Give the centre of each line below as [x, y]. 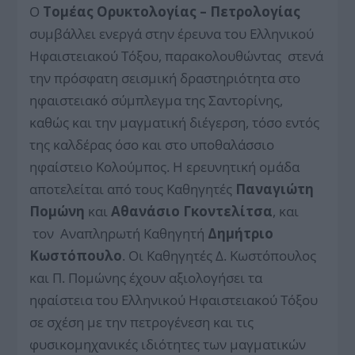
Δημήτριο [241, 233]
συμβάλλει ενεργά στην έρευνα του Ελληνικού [172, 33]
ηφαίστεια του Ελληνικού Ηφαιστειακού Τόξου [174, 300]
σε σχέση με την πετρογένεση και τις [142, 322]
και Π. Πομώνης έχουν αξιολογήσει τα [146, 277]
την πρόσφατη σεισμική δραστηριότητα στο [165, 78]
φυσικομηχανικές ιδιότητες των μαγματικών [168, 344]
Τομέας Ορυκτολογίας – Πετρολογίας [172, 11]
